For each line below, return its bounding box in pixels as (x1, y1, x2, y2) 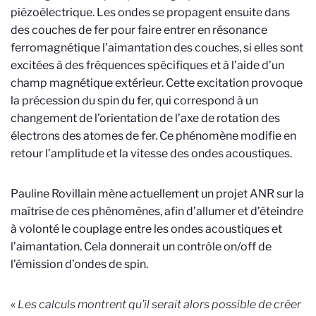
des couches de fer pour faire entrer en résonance (11, 23, 267, 37)
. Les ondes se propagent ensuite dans (92, 5, 290, 19)
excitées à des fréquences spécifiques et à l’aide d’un (11, 58, 284, 72)
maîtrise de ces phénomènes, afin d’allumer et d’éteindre (11, 204, 303, 218)
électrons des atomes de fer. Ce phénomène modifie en (11, 128, 296, 142)
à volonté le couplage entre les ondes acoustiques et (11, 221, 282, 236)
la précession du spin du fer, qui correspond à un (11, 93, 258, 107)
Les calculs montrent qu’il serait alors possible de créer (18, 297, 301, 311)
